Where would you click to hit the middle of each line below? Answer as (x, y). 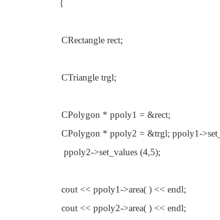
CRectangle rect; (92, 40)
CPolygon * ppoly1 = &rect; (116, 115)
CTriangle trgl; (89, 77)
